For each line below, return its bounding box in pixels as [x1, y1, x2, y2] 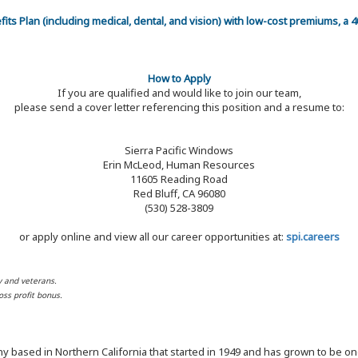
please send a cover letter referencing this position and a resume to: [14, 100, 344, 115]
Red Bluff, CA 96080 [133, 186, 225, 201]
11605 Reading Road [130, 172, 228, 187]
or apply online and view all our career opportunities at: [18, 229, 286, 245]
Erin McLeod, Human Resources [103, 157, 255, 173]
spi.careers [285, 229, 340, 245]
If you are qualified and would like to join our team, [57, 86, 301, 101]
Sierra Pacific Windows [125, 143, 233, 158]
